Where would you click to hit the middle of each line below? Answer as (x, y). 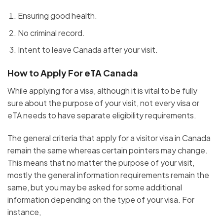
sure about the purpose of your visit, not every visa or (103, 103)
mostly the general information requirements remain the (108, 175)
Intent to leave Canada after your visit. (88, 50)
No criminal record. (51, 33)
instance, (24, 212)
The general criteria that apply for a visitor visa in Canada (109, 138)
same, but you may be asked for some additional (95, 187)
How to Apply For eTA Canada (74, 73)
